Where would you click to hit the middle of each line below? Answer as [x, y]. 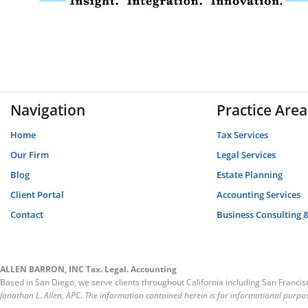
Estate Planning [250, 174]
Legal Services [246, 154]
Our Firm [30, 154]
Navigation [48, 110]
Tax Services [242, 134]
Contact [27, 214]
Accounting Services [258, 194]
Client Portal [37, 194]
